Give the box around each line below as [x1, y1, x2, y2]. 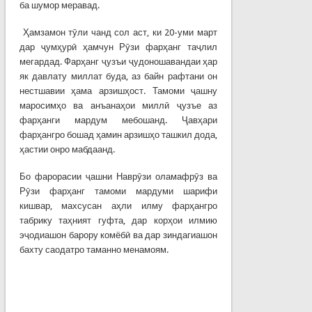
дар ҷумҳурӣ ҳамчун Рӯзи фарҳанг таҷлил [19, 41, 218, 52]
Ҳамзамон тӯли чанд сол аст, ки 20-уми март [19, 26, 218, 38]
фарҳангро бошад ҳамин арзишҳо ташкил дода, [19, 129, 218, 140]
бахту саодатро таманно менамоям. [19, 244, 169, 255]
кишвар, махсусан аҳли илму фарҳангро [19, 200, 218, 211]
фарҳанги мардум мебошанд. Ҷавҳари [19, 114, 218, 125]
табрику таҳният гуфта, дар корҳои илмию [19, 214, 218, 226]
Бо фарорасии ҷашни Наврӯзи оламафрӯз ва [19, 171, 218, 182]
